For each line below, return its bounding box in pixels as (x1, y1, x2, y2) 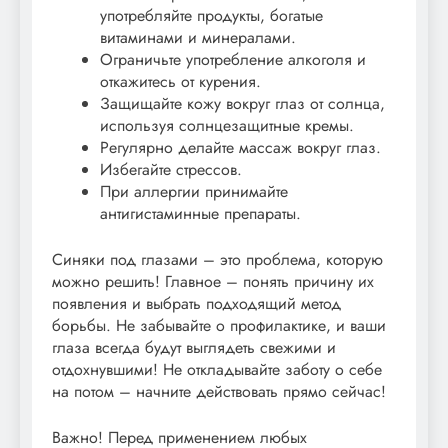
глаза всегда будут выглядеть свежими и (52, 335, 336, 359)
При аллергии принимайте (100, 179, 288, 203)
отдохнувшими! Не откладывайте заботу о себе (52, 357, 382, 381)
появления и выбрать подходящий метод (52, 291, 341, 315)
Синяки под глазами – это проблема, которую (52, 247, 383, 271)
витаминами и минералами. (100, 25, 296, 49)
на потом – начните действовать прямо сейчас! (52, 379, 386, 403)
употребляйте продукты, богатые (100, 3, 323, 27)
